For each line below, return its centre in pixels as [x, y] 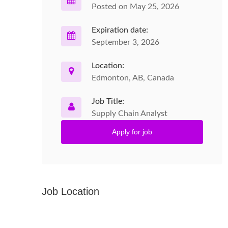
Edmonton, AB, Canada [133, 78]
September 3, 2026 [125, 42]
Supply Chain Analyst [130, 113]
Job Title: [108, 101]
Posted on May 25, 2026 [135, 7]
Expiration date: [120, 30]
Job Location [70, 191]
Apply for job [132, 132]
